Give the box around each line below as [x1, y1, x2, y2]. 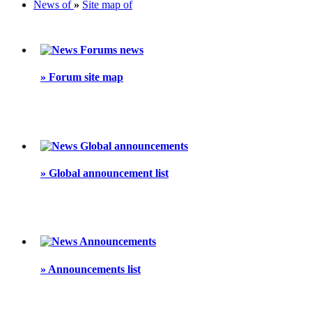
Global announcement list [46, 166, 169, 179]
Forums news [77, 43, 143, 56]
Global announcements [77, 139, 188, 152]
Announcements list [46, 263, 141, 275]
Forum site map [46, 71, 123, 84]
